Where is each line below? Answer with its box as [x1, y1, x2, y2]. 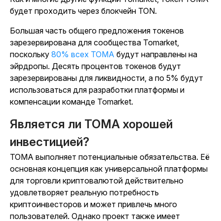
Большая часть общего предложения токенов [10, 26, 184, 36]
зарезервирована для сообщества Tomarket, [10, 37, 179, 48]
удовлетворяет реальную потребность [10, 187, 159, 198]
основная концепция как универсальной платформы [10, 164, 208, 174]
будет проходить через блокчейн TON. [10, 6, 159, 16]
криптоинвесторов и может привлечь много [10, 199, 177, 210]
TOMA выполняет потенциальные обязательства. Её [10, 152, 210, 162]
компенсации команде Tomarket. [10, 97, 133, 107]
